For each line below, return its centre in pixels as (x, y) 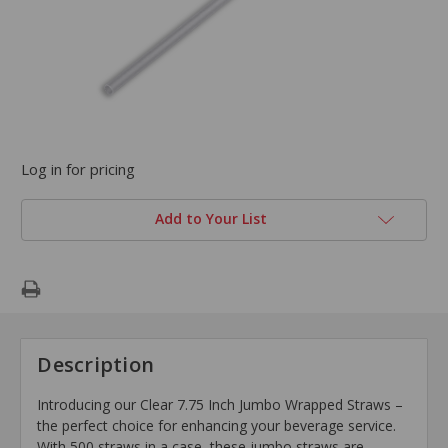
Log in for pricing (78, 168)
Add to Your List (211, 218)
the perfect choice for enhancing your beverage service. (217, 425)
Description (96, 364)
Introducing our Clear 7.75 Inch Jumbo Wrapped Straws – (220, 404)
